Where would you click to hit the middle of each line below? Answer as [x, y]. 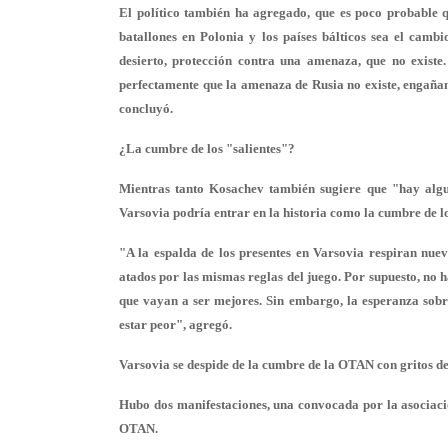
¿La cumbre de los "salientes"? [207, 148]
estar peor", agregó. [175, 324]
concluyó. [146, 108]
